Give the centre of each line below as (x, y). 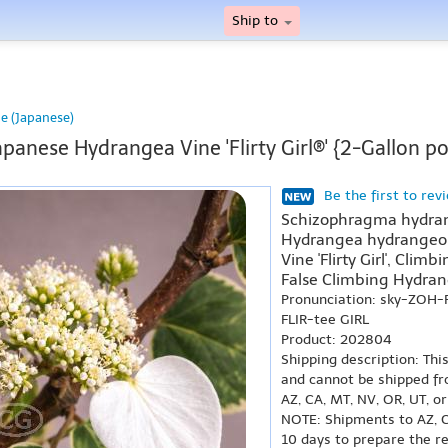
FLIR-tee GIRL (325, 319)
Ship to (257, 20)
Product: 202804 (336, 339)
